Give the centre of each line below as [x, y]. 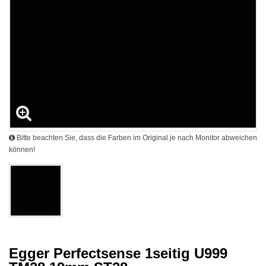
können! [22, 150]
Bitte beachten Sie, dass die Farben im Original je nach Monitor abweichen [136, 138]
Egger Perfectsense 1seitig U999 [118, 253]
